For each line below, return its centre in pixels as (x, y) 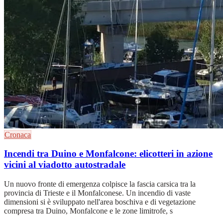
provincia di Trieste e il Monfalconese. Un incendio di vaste (97, 193)
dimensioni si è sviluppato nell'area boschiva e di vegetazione (100, 202)
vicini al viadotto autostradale (65, 165)
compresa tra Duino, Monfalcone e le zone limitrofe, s (88, 211)
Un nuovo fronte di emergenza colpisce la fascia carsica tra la (100, 184)
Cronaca (18, 134)
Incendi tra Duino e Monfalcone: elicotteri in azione (108, 154)
